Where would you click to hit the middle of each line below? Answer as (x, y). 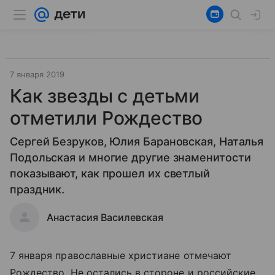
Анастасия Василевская (105, 217)
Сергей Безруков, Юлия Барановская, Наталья (137, 141)
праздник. (37, 189)
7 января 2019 (37, 74)
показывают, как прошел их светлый (110, 173)
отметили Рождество (107, 118)
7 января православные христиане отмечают (121, 255)
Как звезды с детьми (105, 96)
